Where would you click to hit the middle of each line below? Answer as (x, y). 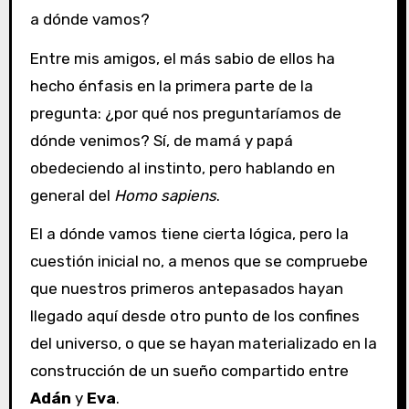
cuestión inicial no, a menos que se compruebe (199, 262)
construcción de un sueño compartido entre (189, 371)
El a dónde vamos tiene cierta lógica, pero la (189, 234)
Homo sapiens (165, 195)
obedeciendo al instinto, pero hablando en (182, 168)
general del (72, 195)
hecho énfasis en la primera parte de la (171, 85)
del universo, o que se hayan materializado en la (203, 344)
